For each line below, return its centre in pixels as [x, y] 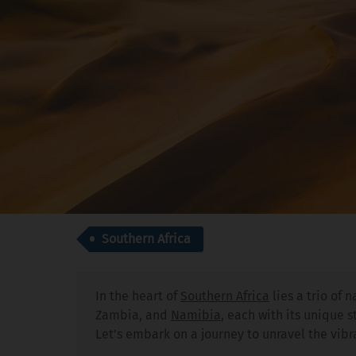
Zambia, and [133, 315]
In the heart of [138, 296]
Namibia [196, 315]
